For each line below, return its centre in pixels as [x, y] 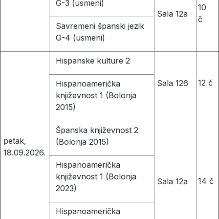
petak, [15, 141]
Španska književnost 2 [97, 130]
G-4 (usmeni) [80, 38]
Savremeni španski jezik [100, 26]
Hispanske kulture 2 [93, 61]
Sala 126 [173, 83]
